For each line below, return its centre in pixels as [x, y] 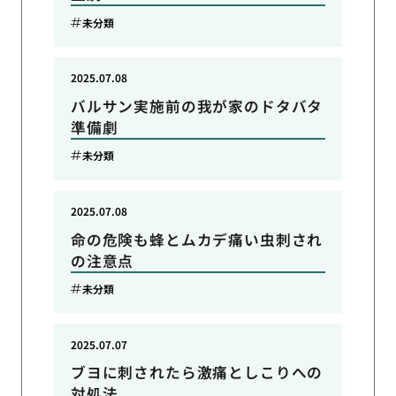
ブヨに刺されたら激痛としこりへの [197, 373]
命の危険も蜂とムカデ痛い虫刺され [197, 239]
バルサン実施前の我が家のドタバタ [197, 106]
